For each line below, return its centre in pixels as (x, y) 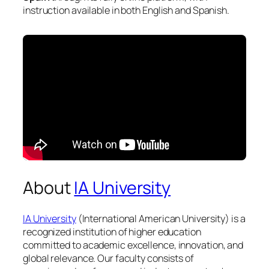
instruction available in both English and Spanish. (126, 11)
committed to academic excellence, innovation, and (133, 245)
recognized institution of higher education (112, 232)
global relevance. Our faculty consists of (108, 258)
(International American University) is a (161, 219)
